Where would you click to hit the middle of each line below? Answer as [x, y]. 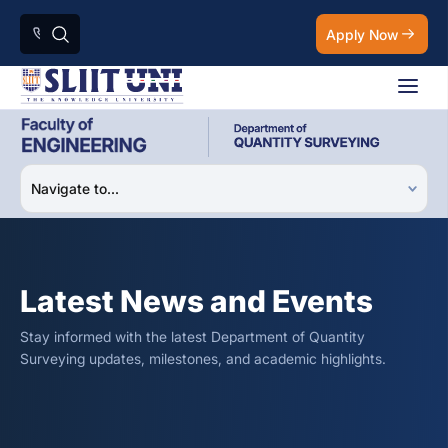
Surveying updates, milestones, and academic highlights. [203, 358]
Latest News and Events [196, 301]
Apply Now [362, 34]
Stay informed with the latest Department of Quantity [192, 336]
